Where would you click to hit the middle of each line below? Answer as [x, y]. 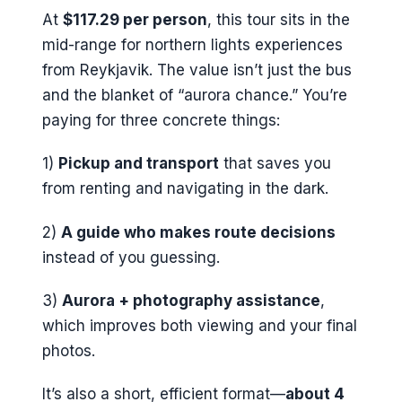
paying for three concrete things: [161, 120]
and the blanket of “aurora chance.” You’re [195, 95]
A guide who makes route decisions [198, 232]
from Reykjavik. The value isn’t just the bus [197, 70]
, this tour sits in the [279, 19]
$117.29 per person [135, 19]
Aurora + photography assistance [191, 301]
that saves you [275, 164]
